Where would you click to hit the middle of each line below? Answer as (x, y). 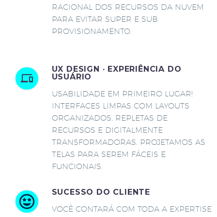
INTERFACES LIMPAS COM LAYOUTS (120, 106)
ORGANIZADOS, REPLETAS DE (109, 118)
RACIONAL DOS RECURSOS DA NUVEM (128, 7)
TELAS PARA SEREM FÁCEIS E (108, 154)
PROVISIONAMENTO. (92, 31)
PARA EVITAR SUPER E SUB (105, 19)
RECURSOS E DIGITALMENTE (107, 130)
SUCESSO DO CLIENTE (101, 192)
